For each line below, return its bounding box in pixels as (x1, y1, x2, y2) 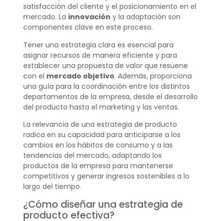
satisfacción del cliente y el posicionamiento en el (23, 1, 196, 12)
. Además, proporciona (114, 71, 192, 81)
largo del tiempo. (23, 182, 81, 192)
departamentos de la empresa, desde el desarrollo (23, 91, 198, 102)
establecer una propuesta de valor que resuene (23, 60, 188, 71)
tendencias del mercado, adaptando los (23, 150, 162, 161)
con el (23, 71, 46, 81)
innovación (68, 12, 110, 22)
